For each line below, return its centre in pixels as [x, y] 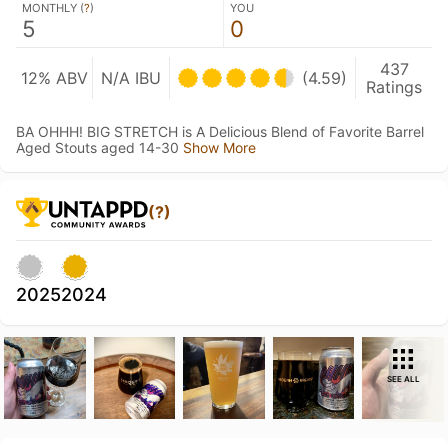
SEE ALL [403, 379]
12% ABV [54, 78]
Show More [219, 147]
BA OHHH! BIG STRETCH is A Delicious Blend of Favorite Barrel [220, 131]
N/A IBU [131, 78]
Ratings [394, 87]
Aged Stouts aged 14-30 [99, 147]
